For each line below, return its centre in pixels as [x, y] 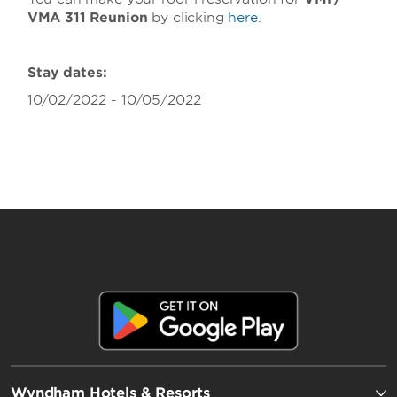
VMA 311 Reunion [87, 18]
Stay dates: [67, 73]
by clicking [188, 18]
